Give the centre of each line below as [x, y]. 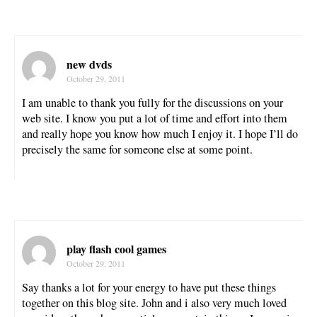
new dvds [89, 64]
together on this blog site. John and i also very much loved [154, 302]
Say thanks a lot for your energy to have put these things [149, 287]
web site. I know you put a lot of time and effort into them [155, 118]
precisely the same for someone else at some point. [137, 149]
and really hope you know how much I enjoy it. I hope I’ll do [160, 133]
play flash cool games [116, 248]
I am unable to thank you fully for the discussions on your [152, 102]
